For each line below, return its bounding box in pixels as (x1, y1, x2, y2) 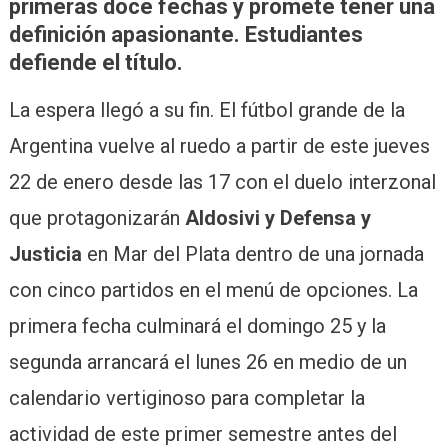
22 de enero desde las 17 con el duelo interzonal (8, 169, 436, 194)
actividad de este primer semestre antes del (8, 421, 397, 446)
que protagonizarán (8, 205, 185, 230)
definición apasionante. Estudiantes (8, 21, 363, 47)
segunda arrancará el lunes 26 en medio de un (8, 349, 407, 374)
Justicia (8, 241, 82, 266)
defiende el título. (8, 49, 183, 75)
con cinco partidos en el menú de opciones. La (8, 277, 418, 302)
